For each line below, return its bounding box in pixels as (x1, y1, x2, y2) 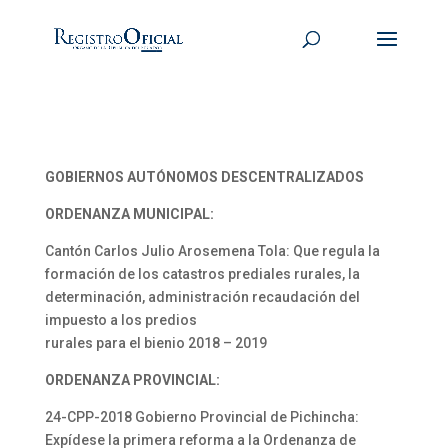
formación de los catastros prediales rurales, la (44, 266, 360, 282)
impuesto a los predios (44, 312, 197, 328)
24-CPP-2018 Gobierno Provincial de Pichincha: (44, 409, 359, 425)
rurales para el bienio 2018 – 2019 (44, 335, 267, 351)
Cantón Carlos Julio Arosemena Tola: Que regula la (44, 243, 380, 259)
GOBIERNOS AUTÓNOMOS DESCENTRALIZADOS (44, 169, 364, 185)
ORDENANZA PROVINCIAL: (44, 372, 220, 388)
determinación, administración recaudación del (44, 289, 360, 305)
